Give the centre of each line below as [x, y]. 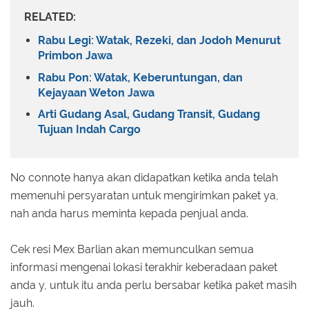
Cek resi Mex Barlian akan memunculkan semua [132, 249]
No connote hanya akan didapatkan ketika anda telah [144, 177]
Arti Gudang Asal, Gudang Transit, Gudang [149, 114]
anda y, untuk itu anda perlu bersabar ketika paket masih [153, 285]
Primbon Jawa [75, 56]
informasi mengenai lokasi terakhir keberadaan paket [144, 267]
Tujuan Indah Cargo [89, 130]
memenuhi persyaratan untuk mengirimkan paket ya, [144, 195]
